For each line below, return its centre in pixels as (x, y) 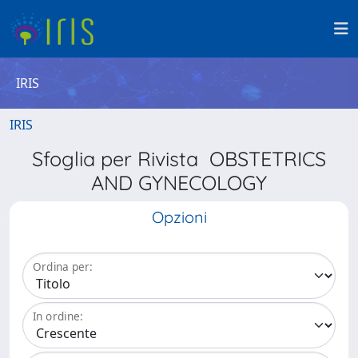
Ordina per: (63, 267)
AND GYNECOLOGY (179, 183)
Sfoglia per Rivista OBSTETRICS (179, 159)
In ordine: (58, 316)
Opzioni (179, 217)
